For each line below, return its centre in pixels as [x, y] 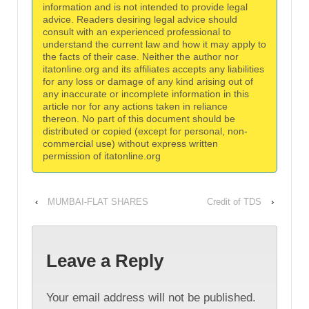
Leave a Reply [105, 261]
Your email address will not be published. [151, 297]
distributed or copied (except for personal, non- [145, 131]
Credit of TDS [234, 201]
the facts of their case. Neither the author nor [141, 56]
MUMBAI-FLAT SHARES [98, 201]
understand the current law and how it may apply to [154, 44]
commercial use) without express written [130, 143]
